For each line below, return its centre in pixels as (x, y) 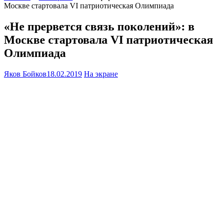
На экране (101, 74)
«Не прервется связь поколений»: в (99, 27)
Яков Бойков (25, 74)
